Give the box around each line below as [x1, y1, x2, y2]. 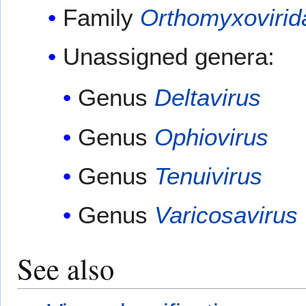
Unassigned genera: [62, 43, 275, 70]
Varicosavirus [154, 201, 298, 229]
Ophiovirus [154, 123, 269, 150]
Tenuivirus [154, 163, 263, 189]
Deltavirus [154, 84, 262, 111]
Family [62, 3, 140, 31]
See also [17, 249, 114, 288]
